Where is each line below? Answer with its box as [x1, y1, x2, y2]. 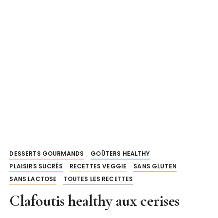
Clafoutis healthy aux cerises [9, 191, 180, 210]
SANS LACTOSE [9, 175, 57, 183]
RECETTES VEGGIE [69, 162, 127, 170]
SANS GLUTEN [133, 162, 177, 170]
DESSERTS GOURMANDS [9, 149, 84, 158]
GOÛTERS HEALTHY [91, 149, 150, 158]
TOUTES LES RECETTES [63, 175, 133, 183]
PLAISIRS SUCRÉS [9, 162, 63, 170]
